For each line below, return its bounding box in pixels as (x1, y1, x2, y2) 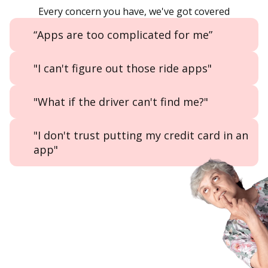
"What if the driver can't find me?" (33, 94, 208, 109)
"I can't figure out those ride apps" (33, 60, 212, 75)
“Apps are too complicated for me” (33, 27, 212, 42)
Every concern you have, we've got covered (38, 4, 230, 18)
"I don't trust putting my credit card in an (33, 127, 248, 142)
